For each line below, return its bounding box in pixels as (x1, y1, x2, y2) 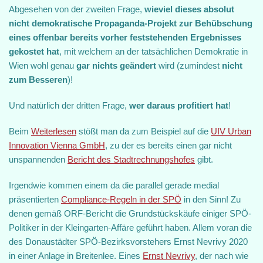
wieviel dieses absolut (144, 4, 234, 14)
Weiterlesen (31, 126, 76, 136)
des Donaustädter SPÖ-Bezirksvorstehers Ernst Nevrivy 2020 (9, 237, 248, 247)
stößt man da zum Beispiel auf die (76, 126, 211, 136)
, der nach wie (195, 251, 248, 261)
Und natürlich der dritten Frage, (9, 100, 129, 110)
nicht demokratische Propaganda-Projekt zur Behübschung (9, 18, 252, 28)
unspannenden (9, 154, 68, 164)
